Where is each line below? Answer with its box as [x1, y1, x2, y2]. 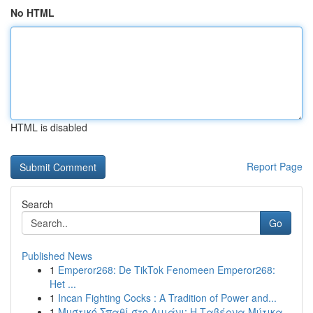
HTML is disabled [10, 120, 87, 134]
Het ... [50, 277, 76, 291]
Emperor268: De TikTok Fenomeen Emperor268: [58, 263, 275, 277]
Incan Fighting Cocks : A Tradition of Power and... [58, 291, 277, 305]
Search [22, 197, 53, 211]
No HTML [10, 6, 54, 20]
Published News [22, 249, 92, 263]
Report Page [247, 159, 303, 173]
